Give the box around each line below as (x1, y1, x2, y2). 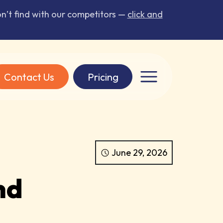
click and (127, 8, 163, 20)
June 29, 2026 (111, 147, 168, 159)
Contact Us (4, 70, 55, 83)
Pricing (87, 70, 118, 83)
